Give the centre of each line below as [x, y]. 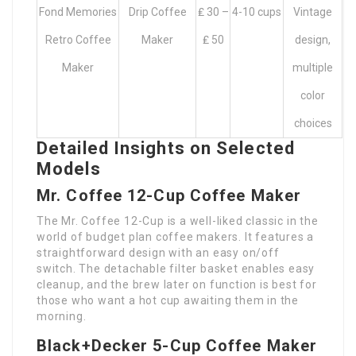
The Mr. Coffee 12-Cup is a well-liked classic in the [178, 221]
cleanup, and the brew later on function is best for [177, 285]
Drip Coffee [157, 12]
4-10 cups [257, 12]
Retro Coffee [78, 40]
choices [313, 124]
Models [69, 169]
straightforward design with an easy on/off [158, 253]
